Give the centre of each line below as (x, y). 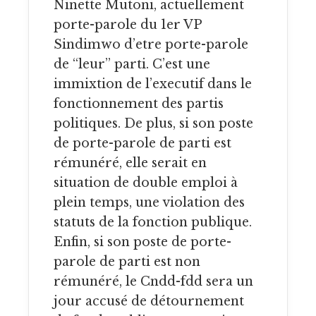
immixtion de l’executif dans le (153, 84)
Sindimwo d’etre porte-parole (151, 45)
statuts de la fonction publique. (153, 223)
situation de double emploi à (146, 183)
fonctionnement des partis (139, 104)
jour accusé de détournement (149, 302)
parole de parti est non (127, 262)
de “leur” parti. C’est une (132, 65)
